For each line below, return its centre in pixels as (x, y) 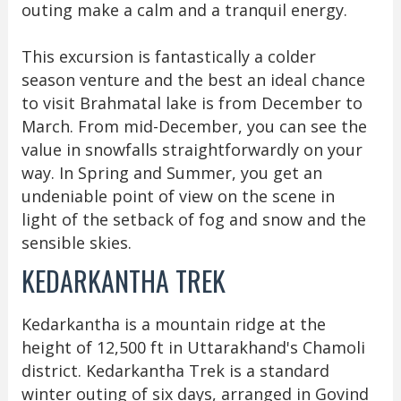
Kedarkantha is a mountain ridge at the (173, 324)
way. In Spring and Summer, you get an (171, 172)
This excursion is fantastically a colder (168, 56)
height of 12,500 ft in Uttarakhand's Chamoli (193, 347)
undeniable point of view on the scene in (178, 196)
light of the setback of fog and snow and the (193, 219)
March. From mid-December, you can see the (194, 126)
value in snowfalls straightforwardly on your (192, 149)
